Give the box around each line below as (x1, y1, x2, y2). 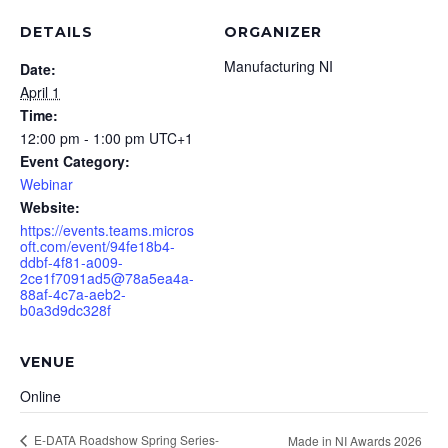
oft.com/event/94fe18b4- (20, 236, 175, 256)
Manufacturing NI (224, 56, 333, 76)
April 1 (20, 82, 60, 102)
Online (20, 386, 61, 406)
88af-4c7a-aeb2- (20, 284, 126, 304)
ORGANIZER (224, 23, 322, 41)
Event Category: (20, 151, 130, 171)
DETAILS (20, 23, 93, 41)
